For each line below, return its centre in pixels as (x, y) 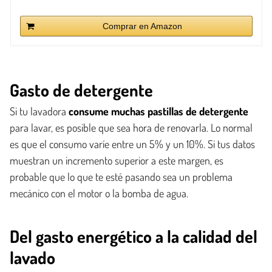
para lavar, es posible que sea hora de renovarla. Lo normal (131, 127)
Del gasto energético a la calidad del (134, 236)
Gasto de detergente (81, 90)
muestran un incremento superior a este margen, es (117, 160)
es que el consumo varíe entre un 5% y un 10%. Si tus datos (132, 144)
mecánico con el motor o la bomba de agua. (99, 193)
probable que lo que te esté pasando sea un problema (121, 177)
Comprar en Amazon (142, 26)
